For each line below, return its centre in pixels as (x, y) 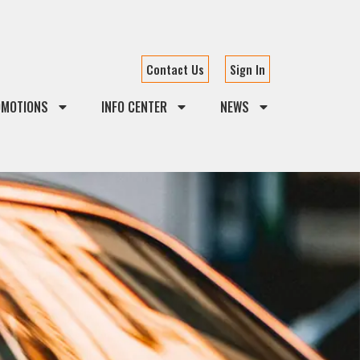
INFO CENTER (134, 106)
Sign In (247, 69)
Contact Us (175, 69)
